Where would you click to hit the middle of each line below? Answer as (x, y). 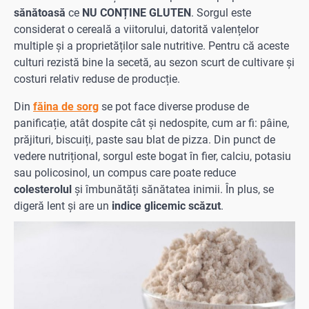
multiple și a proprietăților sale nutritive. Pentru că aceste (151, 46)
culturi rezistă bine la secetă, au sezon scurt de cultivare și (154, 62)
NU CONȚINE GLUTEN (137, 12)
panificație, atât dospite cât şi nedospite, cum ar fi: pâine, (151, 123)
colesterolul (43, 189)
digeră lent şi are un (63, 206)
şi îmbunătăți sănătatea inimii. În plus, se (173, 189)
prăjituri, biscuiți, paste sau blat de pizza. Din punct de (144, 139)
